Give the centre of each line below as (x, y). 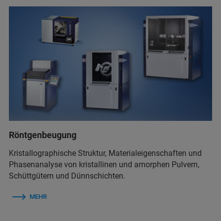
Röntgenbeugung (43, 135)
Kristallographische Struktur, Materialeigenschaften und (105, 153)
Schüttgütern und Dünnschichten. (67, 176)
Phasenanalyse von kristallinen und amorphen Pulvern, (104, 164)
